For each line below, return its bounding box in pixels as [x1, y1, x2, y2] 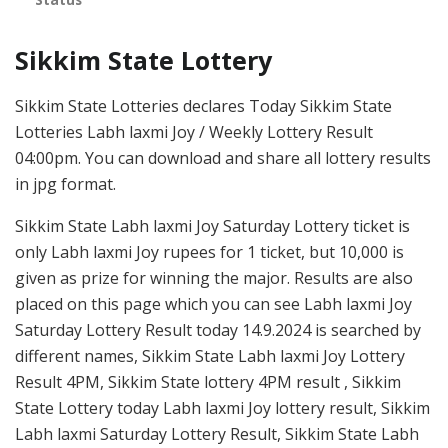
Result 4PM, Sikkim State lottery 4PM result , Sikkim [15, 370, 401, 393]
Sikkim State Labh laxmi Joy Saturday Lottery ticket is [15, 214, 410, 237]
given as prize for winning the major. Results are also [15, 266, 413, 289]
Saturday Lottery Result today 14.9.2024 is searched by [15, 318, 421, 341]
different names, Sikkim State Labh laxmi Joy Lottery [15, 344, 405, 367]
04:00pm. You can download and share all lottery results [15, 146, 431, 169]
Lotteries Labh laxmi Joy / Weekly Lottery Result [15, 120, 373, 143]
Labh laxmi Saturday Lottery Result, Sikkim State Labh [15, 422, 419, 445]
